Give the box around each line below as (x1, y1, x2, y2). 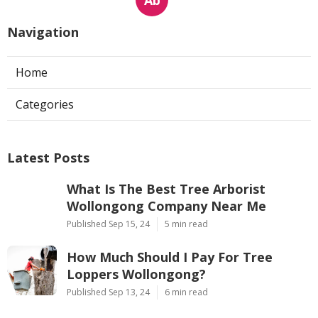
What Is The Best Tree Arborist (67, 180, 265, 197)
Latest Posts (7, 148, 89, 166)
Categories (16, 96, 74, 112)
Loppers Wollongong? (67, 265, 206, 283)
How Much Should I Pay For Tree (67, 248, 273, 265)
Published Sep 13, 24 (67, 285, 150, 298)
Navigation (7, 23, 79, 40)
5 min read (165, 217, 208, 230)
